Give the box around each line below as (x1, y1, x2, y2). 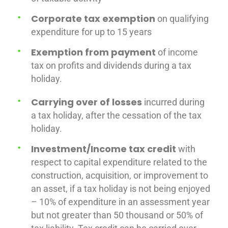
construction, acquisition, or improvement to (31, 169, 208, 181)
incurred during (142, 96, 205, 107)
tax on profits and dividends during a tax (31, 60, 191, 71)
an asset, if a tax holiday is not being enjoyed (31, 183, 210, 194)
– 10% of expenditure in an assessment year (31, 196, 210, 207)
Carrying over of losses (31, 95, 142, 108)
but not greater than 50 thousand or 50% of (31, 209, 203, 220)
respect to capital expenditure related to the (31, 156, 207, 167)
